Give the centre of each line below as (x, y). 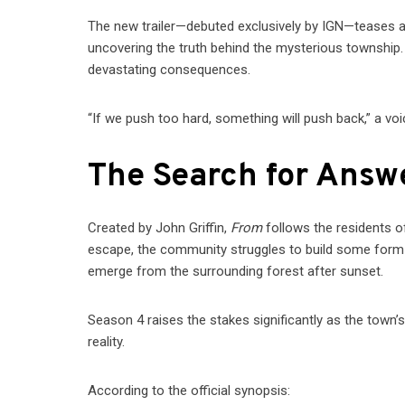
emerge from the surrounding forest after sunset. (236, 272)
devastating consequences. (170, 70)
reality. (107, 342)
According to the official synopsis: (189, 391)
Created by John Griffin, (160, 228)
